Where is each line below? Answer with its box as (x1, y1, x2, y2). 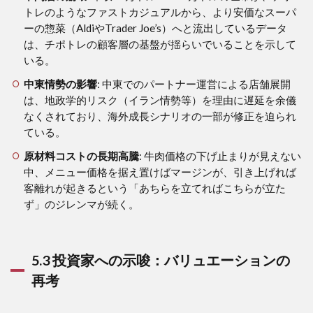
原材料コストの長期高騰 (23, 149, 139, 162)
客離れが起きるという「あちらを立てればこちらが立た (23, 181, 286, 194)
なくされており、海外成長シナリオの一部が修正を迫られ (23, 109, 296, 122)
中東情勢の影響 (23, 77, 97, 90)
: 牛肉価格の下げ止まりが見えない (138, 149, 301, 162)
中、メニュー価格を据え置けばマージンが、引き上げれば (23, 165, 296, 178)
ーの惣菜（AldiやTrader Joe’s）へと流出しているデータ (23, 21, 287, 34)
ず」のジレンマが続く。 (23, 197, 139, 210)
